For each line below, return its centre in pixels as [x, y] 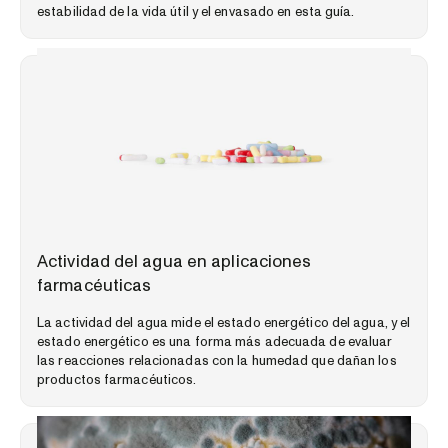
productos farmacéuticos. [117, 379]
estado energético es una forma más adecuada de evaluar [215, 341]
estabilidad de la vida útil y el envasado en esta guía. [196, 11]
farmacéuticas [94, 285]
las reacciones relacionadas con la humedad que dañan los [217, 360]
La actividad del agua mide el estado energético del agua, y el [224, 322]
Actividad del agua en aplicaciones [174, 261]
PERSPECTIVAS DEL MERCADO [124, 239]
